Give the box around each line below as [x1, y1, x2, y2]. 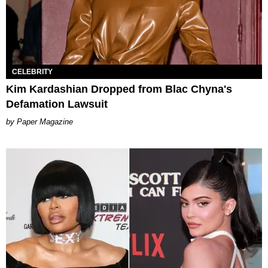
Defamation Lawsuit [6, 98, 108, 110]
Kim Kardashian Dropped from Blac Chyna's [6, 83, 232, 95]
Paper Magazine [17, 117, 73, 126]
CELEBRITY [12, 67, 53, 76]
